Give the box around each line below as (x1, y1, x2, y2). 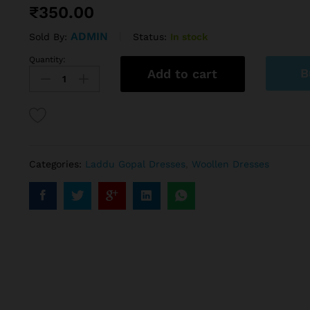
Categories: (28, 158, 85, 170)
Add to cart (147, 66, 218, 82)
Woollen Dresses (191, 158, 269, 170)
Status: (132, 30, 167, 42)
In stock (170, 30, 208, 42)
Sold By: (28, 31, 71, 43)
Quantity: (28, 55, 66, 65)
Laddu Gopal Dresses (84, 158, 185, 170)
